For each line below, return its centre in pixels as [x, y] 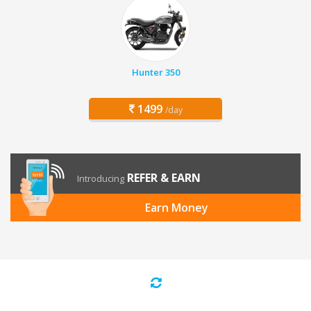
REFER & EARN [164, 178]
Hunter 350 [155, 73]
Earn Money [176, 208]
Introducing [101, 179]
